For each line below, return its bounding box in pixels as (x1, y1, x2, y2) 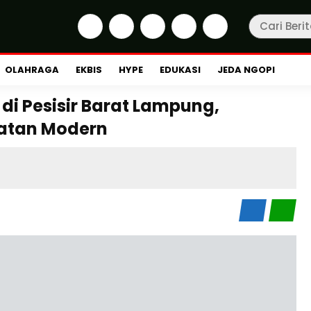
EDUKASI (160, 63, 201, 76)
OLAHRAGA (5, 63, 59, 76)
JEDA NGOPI (217, 63, 275, 76)
